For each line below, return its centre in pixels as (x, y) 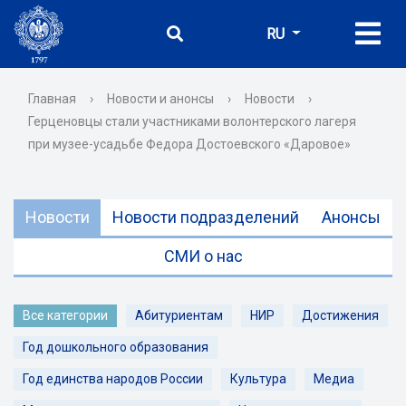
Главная (52, 99)
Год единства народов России (113, 379)
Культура (258, 379)
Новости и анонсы (160, 99)
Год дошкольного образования (116, 347)
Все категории (65, 315)
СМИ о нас (203, 256)
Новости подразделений (205, 217)
